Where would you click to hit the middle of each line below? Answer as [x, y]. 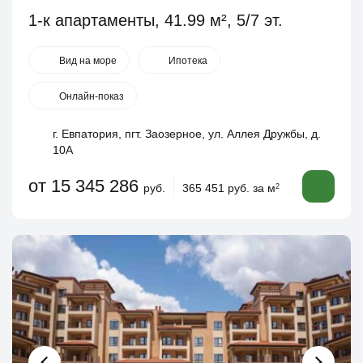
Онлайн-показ [92, 96]
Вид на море [88, 61]
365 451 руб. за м [229, 188]
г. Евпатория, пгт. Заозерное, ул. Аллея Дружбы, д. [187, 134]
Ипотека [188, 61]
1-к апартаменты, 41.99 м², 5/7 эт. [156, 20]
